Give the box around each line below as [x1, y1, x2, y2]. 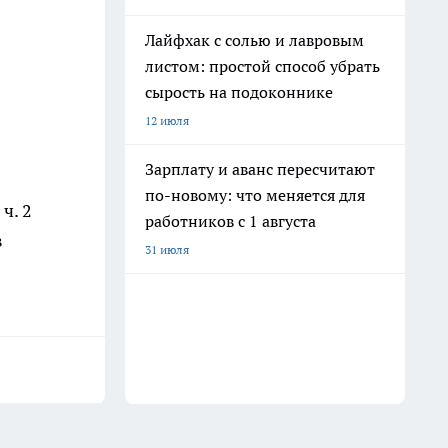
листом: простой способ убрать [145, 56, 380, 76]
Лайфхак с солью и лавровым [145, 30, 364, 50]
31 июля [145, 242, 189, 257]
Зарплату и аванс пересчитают [145, 159, 375, 179]
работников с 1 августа [145, 211, 316, 231]
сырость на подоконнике [145, 82, 333, 102]
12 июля [145, 113, 189, 128]
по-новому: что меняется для [145, 185, 365, 205]
